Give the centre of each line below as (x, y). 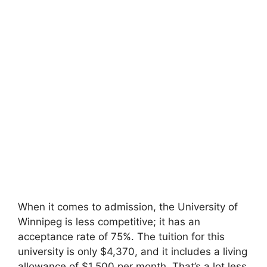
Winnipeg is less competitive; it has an (109, 222)
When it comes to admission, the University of (128, 207)
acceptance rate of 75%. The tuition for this (121, 237)
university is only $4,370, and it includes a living (133, 252)
